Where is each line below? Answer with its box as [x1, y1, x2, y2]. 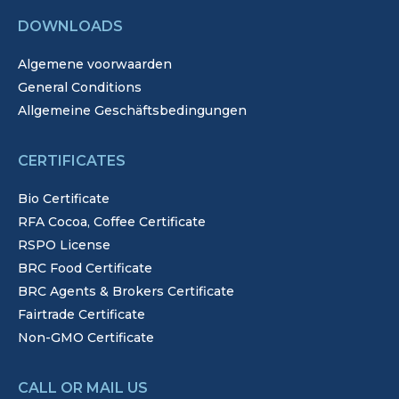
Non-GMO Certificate [18, 330, 154, 346]
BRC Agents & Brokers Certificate [18, 283, 234, 300]
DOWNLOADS [18, 18, 123, 36]
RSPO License [18, 237, 110, 254]
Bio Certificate [18, 191, 110, 208]
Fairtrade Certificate [18, 306, 145, 323]
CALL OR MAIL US [18, 379, 148, 397]
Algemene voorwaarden [18, 56, 172, 73]
